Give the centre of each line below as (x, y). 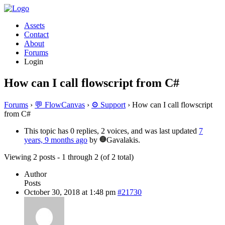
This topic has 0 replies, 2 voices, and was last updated (111, 131)
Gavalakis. (123, 140)
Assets (34, 25)
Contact (36, 34)
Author (35, 174)
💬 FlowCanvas (60, 104)
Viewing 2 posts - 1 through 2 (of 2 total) (69, 157)
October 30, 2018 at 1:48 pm (70, 192)
